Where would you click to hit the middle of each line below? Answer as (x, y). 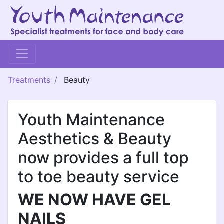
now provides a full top (103, 158)
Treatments (29, 80)
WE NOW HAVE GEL (94, 200)
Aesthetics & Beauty (95, 139)
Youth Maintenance (91, 120)
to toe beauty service (99, 177)
